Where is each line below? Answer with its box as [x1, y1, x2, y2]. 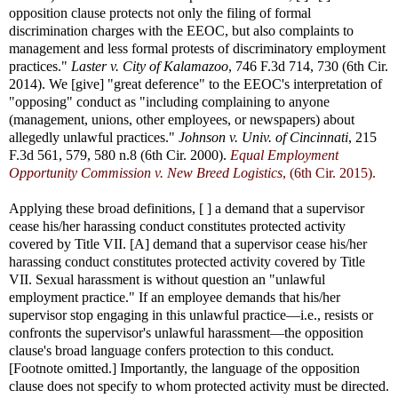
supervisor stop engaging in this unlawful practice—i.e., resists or [9, 307, 373, 322]
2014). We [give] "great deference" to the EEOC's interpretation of [9, 76, 382, 92]
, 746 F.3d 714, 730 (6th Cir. [228, 59, 388, 74]
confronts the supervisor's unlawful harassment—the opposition [9, 325, 363, 340]
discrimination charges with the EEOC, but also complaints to [9, 23, 354, 38]
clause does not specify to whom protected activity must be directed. [9, 378, 389, 394]
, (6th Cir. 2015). [283, 165, 376, 180]
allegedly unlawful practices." [9, 130, 179, 145]
